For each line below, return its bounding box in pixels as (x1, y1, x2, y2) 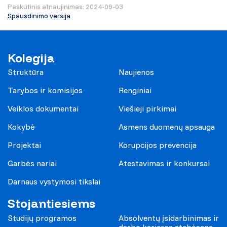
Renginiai (119, 85, 152, 96)
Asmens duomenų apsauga (119, 122, 215, 132)
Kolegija (8, 50, 55, 65)
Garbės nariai (8, 158, 57, 169)
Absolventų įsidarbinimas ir (119, 213, 219, 223)
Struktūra (8, 67, 44, 78)
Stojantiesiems (8, 196, 95, 211)
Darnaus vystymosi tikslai (8, 176, 100, 187)
